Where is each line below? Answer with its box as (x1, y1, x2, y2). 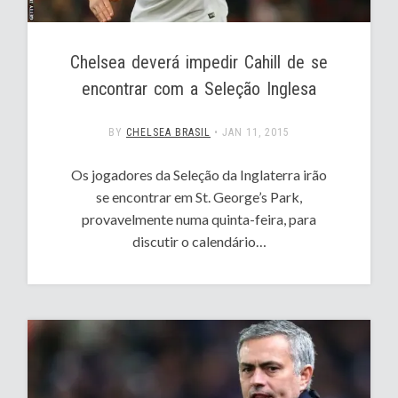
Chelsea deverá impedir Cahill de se (70, 51, 328, 73)
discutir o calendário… (131, 232, 267, 250)
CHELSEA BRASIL (126, 125, 211, 139)
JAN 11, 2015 (222, 125, 290, 139)
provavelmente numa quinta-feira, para (82, 210, 316, 227)
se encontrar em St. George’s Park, (96, 187, 302, 205)
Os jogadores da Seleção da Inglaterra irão (71, 165, 327, 183)
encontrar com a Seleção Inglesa (82, 77, 316, 99)
